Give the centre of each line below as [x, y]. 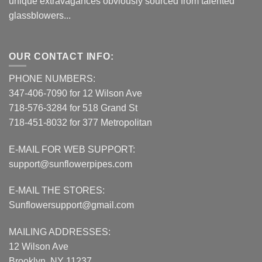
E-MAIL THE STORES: [57, 191]
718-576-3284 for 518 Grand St [73, 108]
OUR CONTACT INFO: [61, 56]
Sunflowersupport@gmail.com [71, 205]
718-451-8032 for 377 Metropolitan [80, 122]
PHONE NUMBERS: [52, 78]
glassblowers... [40, 15]
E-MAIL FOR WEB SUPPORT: [72, 149]
